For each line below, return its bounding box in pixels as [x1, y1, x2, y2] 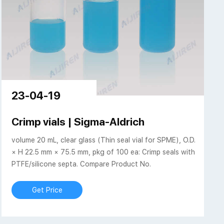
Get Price [31, 186, 62, 194]
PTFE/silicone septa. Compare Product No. [11, 160, 151, 168]
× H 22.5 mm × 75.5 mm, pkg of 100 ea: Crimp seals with [11, 148, 195, 156]
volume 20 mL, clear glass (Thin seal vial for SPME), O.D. [11, 136, 196, 144]
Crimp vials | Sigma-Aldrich [11, 115, 145, 128]
